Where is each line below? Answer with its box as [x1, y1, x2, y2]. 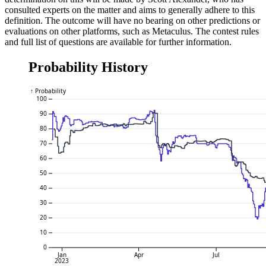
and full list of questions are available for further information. [5, 37, 232, 47]
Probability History [28, 59, 148, 75]
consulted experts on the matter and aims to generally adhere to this [5, 5, 255, 15]
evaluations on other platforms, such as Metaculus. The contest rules [5, 26, 259, 36]
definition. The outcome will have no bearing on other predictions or [5, 15, 260, 26]
